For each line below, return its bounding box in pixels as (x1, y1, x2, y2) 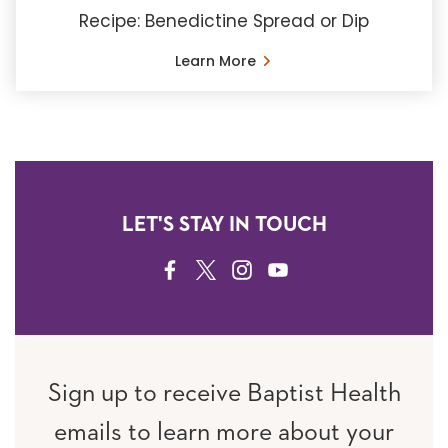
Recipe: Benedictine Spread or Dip (79, 8, 369, 33)
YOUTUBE (268, 263, 340, 280)
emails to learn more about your (54, 419, 394, 446)
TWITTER (196, 263, 261, 280)
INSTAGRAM (232, 263, 318, 280)
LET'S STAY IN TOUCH (121, 214, 327, 236)
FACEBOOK (160, 263, 244, 280)
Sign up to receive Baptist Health (47, 380, 401, 407)
